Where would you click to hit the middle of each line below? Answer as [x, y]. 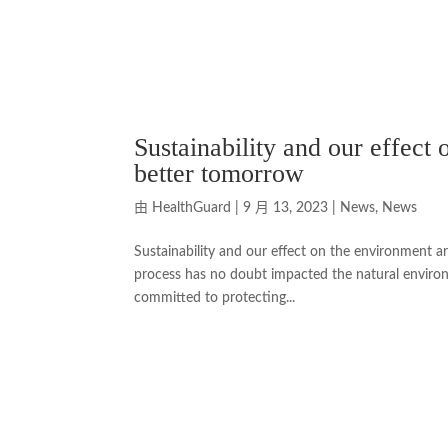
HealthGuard [192, 207]
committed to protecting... [215, 297]
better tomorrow [219, 173]
